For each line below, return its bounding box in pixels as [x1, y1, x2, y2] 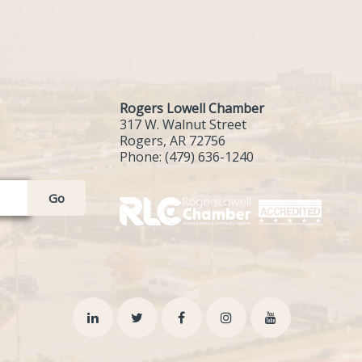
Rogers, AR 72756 [120, 131, 225, 149]
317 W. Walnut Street [120, 115, 246, 133]
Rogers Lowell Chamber [120, 99, 264, 117]
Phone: [120, 147, 165, 166]
